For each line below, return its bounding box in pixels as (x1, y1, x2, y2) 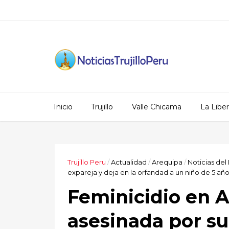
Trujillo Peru (67, 158, 106, 166)
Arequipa (152, 158, 182, 166)
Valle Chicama (132, 102, 181, 111)
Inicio (54, 102, 73, 111)
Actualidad (111, 158, 147, 166)
